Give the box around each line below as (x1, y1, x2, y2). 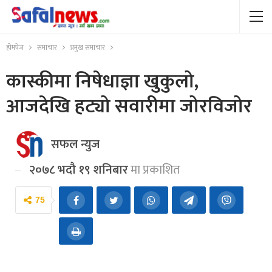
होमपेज (6, 41, 24, 53)
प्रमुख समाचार (70, 41, 105, 53)
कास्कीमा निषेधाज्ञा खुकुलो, (6, 66, 199, 98)
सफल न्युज (51, 134, 100, 155)
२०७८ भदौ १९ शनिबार (29, 160, 128, 180)
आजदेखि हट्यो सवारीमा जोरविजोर (6, 90, 252, 123)
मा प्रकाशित (128, 160, 180, 180)
